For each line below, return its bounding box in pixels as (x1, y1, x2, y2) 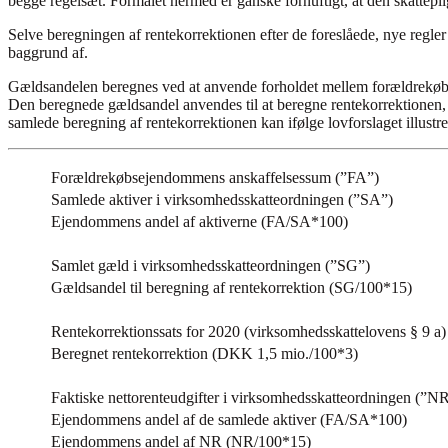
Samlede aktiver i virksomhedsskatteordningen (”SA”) (51, 191, 393, 209)
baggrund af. (8, 44, 88, 62)
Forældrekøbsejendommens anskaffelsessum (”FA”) (51, 169, 379, 187)
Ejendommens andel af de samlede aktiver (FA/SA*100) (51, 411, 407, 429)
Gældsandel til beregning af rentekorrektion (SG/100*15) (51, 279, 412, 297)
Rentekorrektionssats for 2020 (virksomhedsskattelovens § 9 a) (51, 323, 446, 341)
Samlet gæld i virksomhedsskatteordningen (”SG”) (51, 257, 370, 275)
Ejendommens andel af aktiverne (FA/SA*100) (51, 213, 348, 231)
